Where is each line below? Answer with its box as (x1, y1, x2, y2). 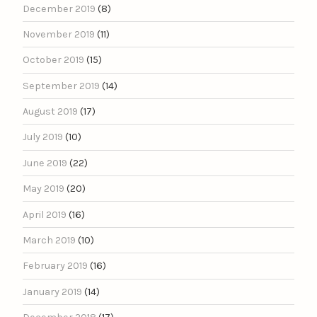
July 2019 (23, 131, 63, 144)
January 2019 (23, 285, 82, 298)
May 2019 (23, 183, 64, 195)
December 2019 (23, 2, 96, 15)
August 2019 (23, 105, 78, 118)
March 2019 (23, 234, 76, 246)
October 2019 (23, 54, 84, 67)
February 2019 (23, 260, 88, 272)
